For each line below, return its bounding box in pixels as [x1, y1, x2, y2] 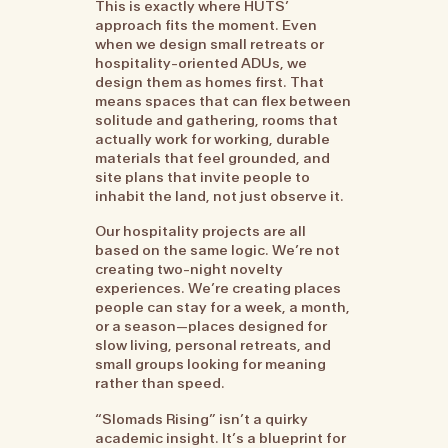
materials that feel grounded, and [95, 148, 331, 167]
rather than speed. [95, 374, 226, 393]
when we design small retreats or [95, 34, 325, 53]
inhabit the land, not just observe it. [95, 186, 345, 205]
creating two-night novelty [95, 260, 284, 279]
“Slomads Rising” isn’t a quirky [95, 409, 309, 428]
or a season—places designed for [95, 317, 328, 336]
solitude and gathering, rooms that [95, 110, 339, 129]
